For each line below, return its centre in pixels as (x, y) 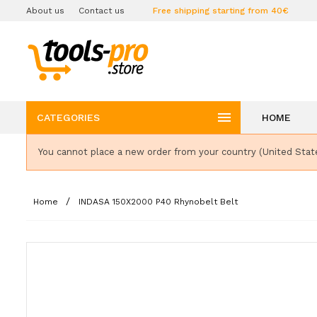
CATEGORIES (68, 117)
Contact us (102, 11)
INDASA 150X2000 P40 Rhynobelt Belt (158, 202)
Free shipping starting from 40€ (221, 11)
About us (45, 11)
